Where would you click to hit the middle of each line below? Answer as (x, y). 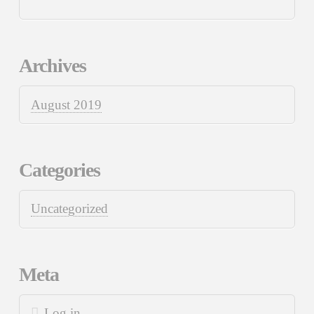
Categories (59, 170)
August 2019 (66, 104)
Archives (52, 65)
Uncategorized (69, 209)
